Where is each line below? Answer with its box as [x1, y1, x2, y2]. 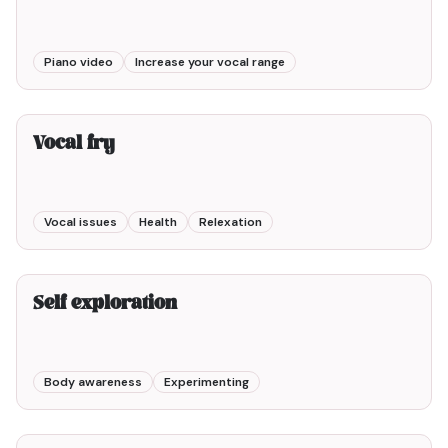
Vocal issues [44, 214, 117, 230]
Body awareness [44, 374, 142, 390]
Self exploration [33, 290, 177, 319]
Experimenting [164, 374, 249, 390]
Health [139, 214, 177, 230]
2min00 [369, 87, 415, 103]
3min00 [369, 247, 415, 263]
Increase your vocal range [135, 54, 285, 70]
